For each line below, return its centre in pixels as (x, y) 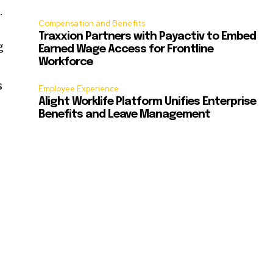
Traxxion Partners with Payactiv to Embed (147, 37)
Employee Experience (79, 89)
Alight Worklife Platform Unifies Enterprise (147, 102)
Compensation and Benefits (92, 24)
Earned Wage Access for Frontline (126, 50)
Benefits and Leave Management (125, 115)
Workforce (66, 62)
